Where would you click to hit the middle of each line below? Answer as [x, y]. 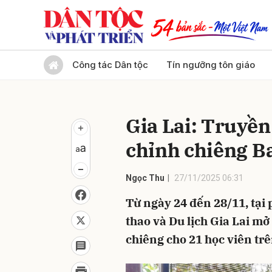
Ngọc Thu [145, 178]
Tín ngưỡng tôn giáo [211, 65]
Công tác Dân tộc [110, 65]
